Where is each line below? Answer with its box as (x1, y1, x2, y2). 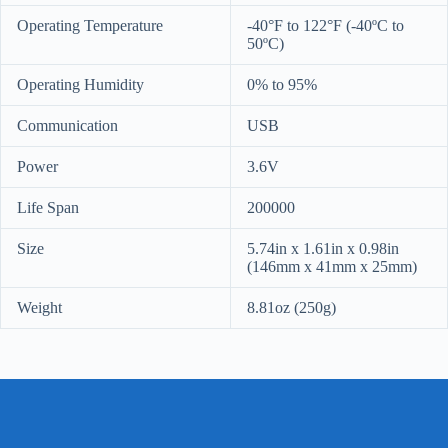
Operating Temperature (17, 16, 163, 34)
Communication (17, 116, 118, 134)
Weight (17, 298, 62, 316)
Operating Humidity (17, 75, 144, 93)
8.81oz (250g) (247, 298, 336, 316)
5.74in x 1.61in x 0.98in (247, 239, 399, 257)
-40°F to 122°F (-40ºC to (247, 16, 404, 34)
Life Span (17, 198, 79, 216)
